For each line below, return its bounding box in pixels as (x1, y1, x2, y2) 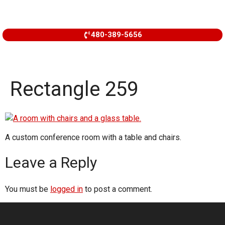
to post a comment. (83, 184, 152, 194)
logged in (50, 184, 83, 194)
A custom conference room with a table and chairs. (5, 133, 181, 143)
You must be (5, 184, 50, 194)
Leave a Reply (5, 153, 97, 171)
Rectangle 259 (10, 77, 138, 101)
